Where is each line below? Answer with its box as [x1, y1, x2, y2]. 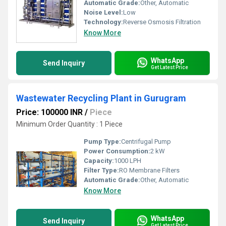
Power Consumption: [84, 147, 150, 155]
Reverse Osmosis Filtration [123, 18, 201, 26]
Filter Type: [84, 166, 119, 174]
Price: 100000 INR [16, 107, 83, 117]
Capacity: [84, 157, 114, 164]
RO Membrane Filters [119, 166, 180, 174]
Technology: [84, 18, 123, 26]
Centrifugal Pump [121, 138, 171, 145]
